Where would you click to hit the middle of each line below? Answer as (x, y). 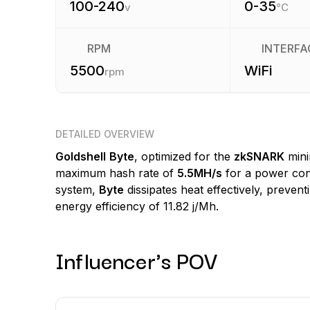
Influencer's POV (136, 260)
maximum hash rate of (116, 173)
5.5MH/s (199, 173)
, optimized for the (184, 156)
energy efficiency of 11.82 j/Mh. (137, 206)
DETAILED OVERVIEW (104, 134)
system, (77, 190)
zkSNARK (259, 156)
